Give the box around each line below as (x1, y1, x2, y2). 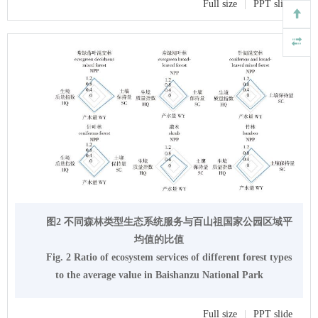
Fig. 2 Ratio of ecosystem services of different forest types (46, 251, 292, 263)
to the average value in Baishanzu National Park (55, 269, 263, 280)
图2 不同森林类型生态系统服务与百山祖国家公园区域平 (45, 216, 292, 227)
